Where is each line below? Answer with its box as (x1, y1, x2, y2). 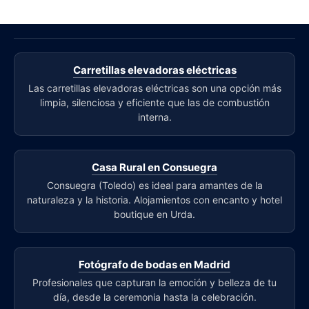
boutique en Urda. (114, 208, 195, 220)
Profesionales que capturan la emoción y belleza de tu (32, 277, 277, 288)
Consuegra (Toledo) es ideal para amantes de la (46, 179, 263, 191)
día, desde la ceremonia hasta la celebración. (52, 291, 257, 303)
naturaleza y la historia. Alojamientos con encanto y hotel (27, 194, 282, 206)
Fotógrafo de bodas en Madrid (79, 258, 230, 271)
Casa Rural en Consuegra (92, 161, 217, 174)
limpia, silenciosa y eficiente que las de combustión (39, 97, 270, 108)
